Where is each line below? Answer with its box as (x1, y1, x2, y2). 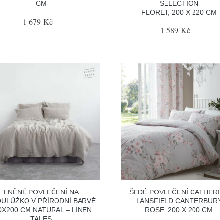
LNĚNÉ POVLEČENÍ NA (3, 188, 79, 196)
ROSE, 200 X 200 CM (145, 206, 213, 214)
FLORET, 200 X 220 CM (141, 8, 217, 16)
